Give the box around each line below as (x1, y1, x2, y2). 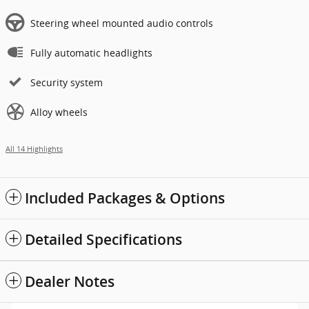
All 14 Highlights (6, 144, 63, 154)
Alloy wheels (30, 106, 88, 119)
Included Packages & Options (25, 190, 225, 208)
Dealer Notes (25, 273, 114, 291)
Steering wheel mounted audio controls (30, 17, 213, 30)
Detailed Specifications (25, 231, 182, 249)
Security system (30, 76, 103, 90)
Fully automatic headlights (30, 46, 152, 60)
